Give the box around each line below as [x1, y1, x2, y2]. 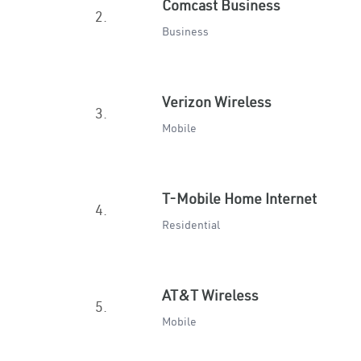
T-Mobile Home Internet [162, 189, 317, 208]
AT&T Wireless [162, 286, 259, 305]
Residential [162, 218, 220, 232]
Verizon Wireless [162, 93, 272, 111]
